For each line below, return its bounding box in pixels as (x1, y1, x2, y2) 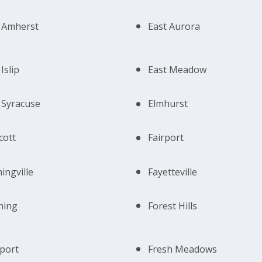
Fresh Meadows (148, 242, 218, 256)
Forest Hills (148, 199, 198, 212)
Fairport (148, 131, 184, 144)
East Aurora (148, 19, 201, 33)
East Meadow (148, 63, 207, 76)
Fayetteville (148, 165, 198, 178)
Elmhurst (148, 97, 188, 111)
